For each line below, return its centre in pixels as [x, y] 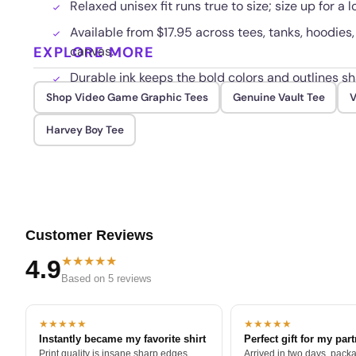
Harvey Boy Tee [85, 130]
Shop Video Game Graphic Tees [127, 97]
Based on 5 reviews [106, 279]
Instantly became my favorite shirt [122, 339]
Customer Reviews [89, 235]
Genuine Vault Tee [279, 97]
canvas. [92, 51]
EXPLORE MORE [94, 52]
